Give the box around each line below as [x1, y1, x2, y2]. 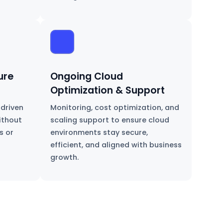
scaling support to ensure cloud [50, 114, 169, 125]
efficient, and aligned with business [50, 139, 182, 150]
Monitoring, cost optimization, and [50, 102, 179, 112]
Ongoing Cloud [50, 69, 123, 83]
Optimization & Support [50, 83, 165, 97]
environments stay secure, [50, 127, 148, 137]
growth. [50, 152, 79, 162]
